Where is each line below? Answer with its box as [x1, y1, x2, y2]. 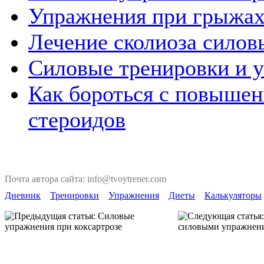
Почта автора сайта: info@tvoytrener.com [5, 174, 166, 184]
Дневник [5, 190, 41, 200]
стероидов [28, 107, 126, 133]
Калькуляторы [204, 190, 262, 200]
